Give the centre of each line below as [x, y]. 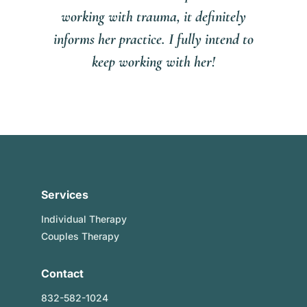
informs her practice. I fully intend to [153, 39]
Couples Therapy [80, 236]
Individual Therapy [84, 219]
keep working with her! [153, 61]
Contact [62, 273]
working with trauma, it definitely [153, 16]
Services [64, 194]
